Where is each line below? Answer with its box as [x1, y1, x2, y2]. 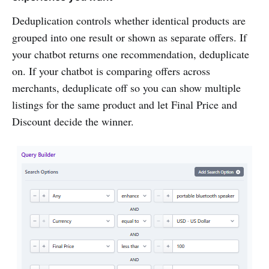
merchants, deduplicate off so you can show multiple [12, 80, 241, 95]
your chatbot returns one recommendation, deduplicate [12, 46, 249, 61]
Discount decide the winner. [12, 113, 134, 128]
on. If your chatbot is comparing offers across [12, 63, 210, 78]
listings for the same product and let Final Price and [12, 97, 237, 112]
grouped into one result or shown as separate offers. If [12, 29, 247, 44]
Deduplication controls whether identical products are [12, 13, 246, 28]
